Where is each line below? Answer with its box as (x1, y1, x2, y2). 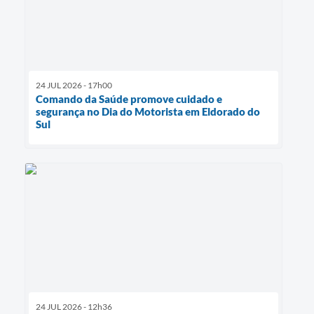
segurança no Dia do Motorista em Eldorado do (36, 105, 260, 118)
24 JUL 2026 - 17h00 (36, 80, 112, 91)
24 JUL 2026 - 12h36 (36, 301, 112, 313)
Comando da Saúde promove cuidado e (36, 93, 222, 106)
